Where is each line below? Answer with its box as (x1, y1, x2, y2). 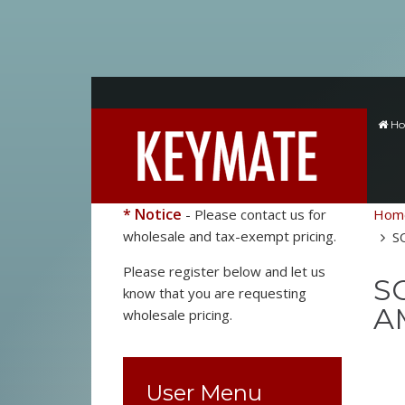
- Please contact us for (181, 205, 326, 223)
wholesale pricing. (122, 306, 232, 324)
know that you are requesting (122, 284, 306, 302)
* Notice (122, 204, 182, 224)
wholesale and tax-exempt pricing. (122, 227, 340, 245)
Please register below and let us (122, 262, 325, 280)
